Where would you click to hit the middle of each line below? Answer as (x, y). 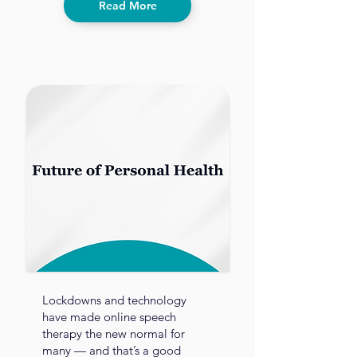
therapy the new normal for (114, 333)
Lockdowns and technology (114, 300)
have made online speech (109, 317)
